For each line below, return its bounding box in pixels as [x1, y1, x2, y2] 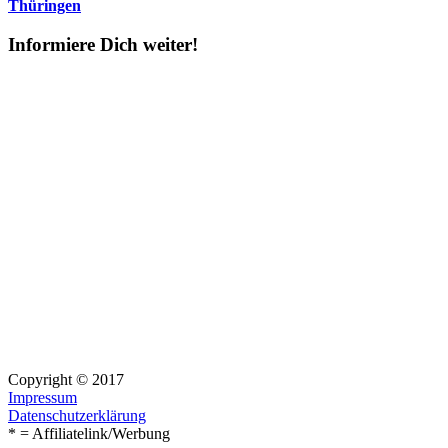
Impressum [8, 388, 77, 406]
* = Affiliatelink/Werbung [8, 424, 170, 442]
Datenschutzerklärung [8, 406, 146, 424]
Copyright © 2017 [8, 370, 124, 388]
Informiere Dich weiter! [8, 34, 198, 56]
